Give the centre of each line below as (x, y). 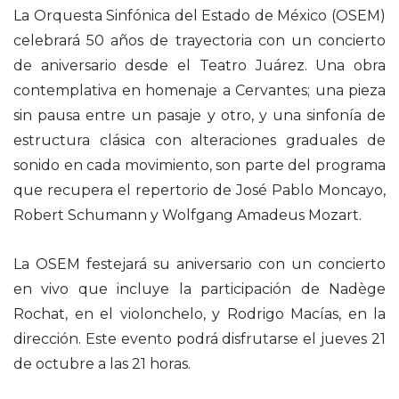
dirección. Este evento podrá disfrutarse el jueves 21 (199, 339)
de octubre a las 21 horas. (102, 364)
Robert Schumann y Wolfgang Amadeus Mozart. (187, 215)
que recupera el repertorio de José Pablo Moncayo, (199, 190)
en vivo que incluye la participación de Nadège (199, 289)
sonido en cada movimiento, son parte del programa (199, 165)
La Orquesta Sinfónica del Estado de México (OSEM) (199, 15)
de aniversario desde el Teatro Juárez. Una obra (199, 65)
